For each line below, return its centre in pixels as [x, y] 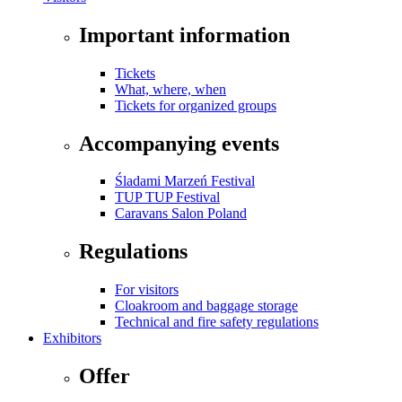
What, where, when [170, 89]
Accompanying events [179, 143]
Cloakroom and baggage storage [206, 306]
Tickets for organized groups [196, 105]
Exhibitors [72, 338]
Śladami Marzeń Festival [185, 181]
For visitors [147, 290]
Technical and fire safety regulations [217, 322]
